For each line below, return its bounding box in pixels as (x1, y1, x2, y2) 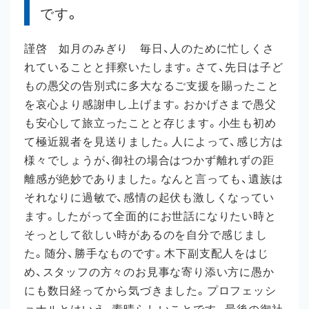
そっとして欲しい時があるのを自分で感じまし (24, 229, 268, 241)
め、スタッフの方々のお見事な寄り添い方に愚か (24, 266, 275, 279)
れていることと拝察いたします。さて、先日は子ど (24, 61, 283, 74)
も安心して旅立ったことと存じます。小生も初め (24, 117, 277, 130)
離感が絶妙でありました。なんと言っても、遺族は (24, 173, 283, 186)
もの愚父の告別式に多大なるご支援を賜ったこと (24, 80, 279, 92)
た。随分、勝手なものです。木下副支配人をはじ (24, 248, 269, 260)
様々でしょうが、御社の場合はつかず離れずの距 (24, 154, 275, 167)
